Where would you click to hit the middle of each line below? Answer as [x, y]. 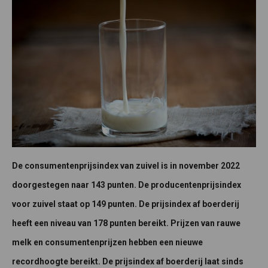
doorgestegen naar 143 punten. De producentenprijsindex [127, 185]
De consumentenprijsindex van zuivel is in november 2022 [126, 166]
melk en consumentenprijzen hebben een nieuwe [107, 243]
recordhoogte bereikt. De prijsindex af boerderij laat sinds [128, 262]
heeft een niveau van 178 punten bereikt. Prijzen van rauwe [126, 223]
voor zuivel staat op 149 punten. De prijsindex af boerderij [126, 204]
